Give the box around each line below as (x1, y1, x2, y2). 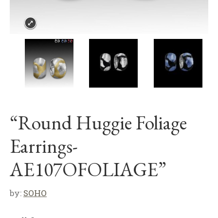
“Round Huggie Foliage (10, 110, 187, 135)
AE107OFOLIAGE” (10, 157, 166, 182)
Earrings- (10, 133, 78, 159)
